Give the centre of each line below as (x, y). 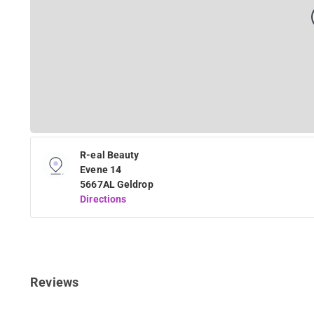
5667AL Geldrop (117, 184)
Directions (103, 199)
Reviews (54, 282)
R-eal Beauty (110, 155)
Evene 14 (101, 169)
